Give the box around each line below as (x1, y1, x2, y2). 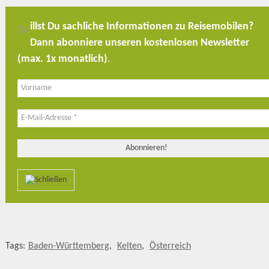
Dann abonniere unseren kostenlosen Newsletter (29, 37, 249, 49)
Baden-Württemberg (28, 241, 109, 251)
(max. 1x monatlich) (17, 53, 107, 65)
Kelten (116, 241, 142, 251)
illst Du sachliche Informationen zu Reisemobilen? (29, 20, 253, 32)
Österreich (149, 241, 191, 251)
